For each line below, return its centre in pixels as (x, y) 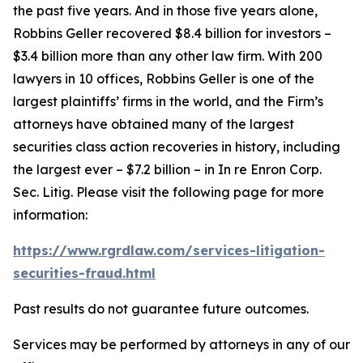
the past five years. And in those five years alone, (165, 11)
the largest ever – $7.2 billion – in (115, 169)
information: (50, 215)
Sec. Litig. (43, 192)
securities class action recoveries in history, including (177, 147)
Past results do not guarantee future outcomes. (161, 309)
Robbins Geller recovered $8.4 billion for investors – (172, 33)
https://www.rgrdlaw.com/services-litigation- (169, 250)
